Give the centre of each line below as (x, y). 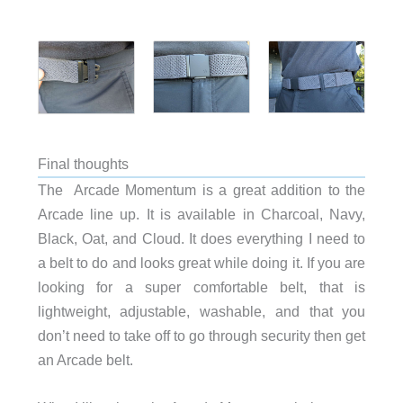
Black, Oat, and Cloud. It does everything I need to (201, 239)
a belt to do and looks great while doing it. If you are (201, 263)
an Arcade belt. (85, 360)
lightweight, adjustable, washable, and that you (201, 312)
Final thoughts (83, 164)
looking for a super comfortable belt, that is (201, 287)
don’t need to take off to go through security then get (201, 336)
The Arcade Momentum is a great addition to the (201, 190)
